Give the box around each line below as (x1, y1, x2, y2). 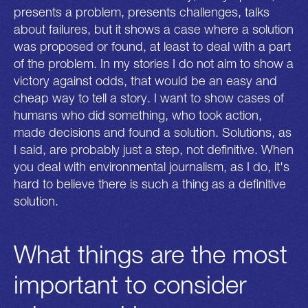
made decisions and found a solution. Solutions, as (14, 124, 291, 140)
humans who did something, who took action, (14, 107, 262, 123)
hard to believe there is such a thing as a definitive (14, 176, 286, 192)
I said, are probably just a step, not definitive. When (14, 142, 294, 157)
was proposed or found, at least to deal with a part (14, 38, 291, 54)
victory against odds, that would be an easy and (14, 73, 277, 89)
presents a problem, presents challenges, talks (14, 4, 269, 20)
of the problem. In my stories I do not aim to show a (14, 56, 294, 71)
